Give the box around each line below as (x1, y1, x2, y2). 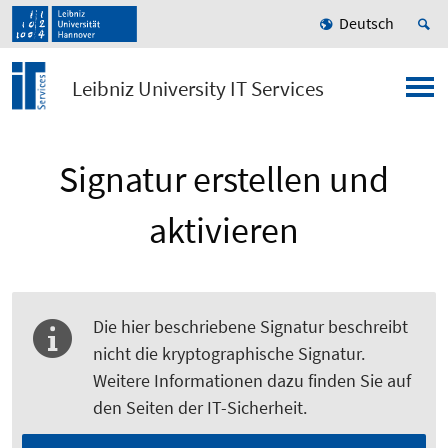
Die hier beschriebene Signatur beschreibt (93, 315, 408, 339)
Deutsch (339, 13, 394, 34)
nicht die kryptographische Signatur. (93, 342, 365, 366)
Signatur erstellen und (59, 157, 389, 203)
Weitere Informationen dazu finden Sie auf (93, 369, 411, 393)
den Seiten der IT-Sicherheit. (93, 396, 307, 420)
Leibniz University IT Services (71, 75, 324, 103)
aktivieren (149, 208, 299, 254)
